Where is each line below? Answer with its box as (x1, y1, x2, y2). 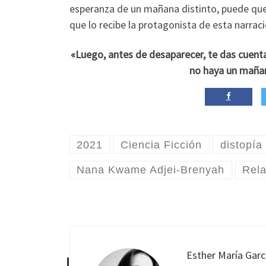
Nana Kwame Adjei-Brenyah (77, 164, 225, 176)
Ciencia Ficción (121, 138, 202, 151)
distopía (220, 138, 262, 151)
